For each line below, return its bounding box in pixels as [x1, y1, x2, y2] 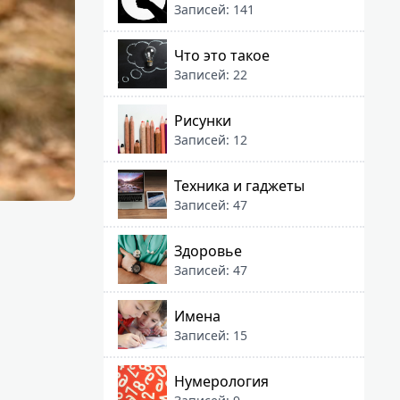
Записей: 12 [174, 130, 247, 148]
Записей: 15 [174, 326, 247, 344]
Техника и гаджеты [174, 175, 304, 196]
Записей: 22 [174, 65, 247, 83]
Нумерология [174, 371, 269, 391]
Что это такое [174, 45, 270, 65]
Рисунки [174, 110, 231, 130]
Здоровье [174, 240, 242, 261]
